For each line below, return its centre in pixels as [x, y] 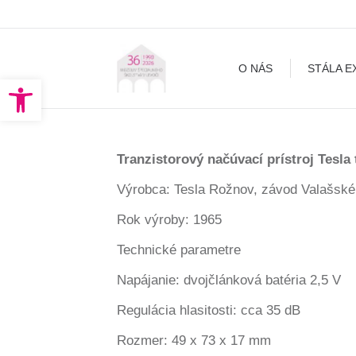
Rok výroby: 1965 [169, 220]
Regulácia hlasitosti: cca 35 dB [209, 310]
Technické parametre [179, 250]
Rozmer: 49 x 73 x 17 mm [194, 341]
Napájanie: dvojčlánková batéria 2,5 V [229, 280]
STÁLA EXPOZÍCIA [295, 26]
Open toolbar [46, 87]
